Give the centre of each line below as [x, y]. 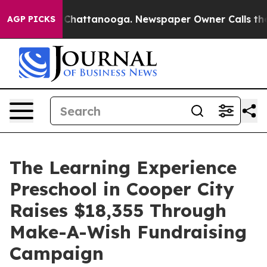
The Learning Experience [123, 167]
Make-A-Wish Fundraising [128, 232]
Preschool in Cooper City [122, 189]
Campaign [57, 253]
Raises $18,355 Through [118, 210]
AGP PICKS [31, 19]
